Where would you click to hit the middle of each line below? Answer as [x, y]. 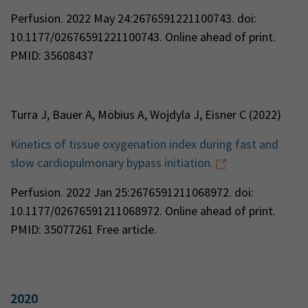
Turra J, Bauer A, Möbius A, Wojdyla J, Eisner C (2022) [146, 114]
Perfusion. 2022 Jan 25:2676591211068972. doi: [132, 192]
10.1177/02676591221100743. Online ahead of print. [143, 37]
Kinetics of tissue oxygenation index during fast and [144, 144]
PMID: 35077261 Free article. [84, 229]
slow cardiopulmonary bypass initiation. [112, 163]
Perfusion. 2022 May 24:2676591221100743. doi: [133, 18]
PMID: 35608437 [52, 55]
